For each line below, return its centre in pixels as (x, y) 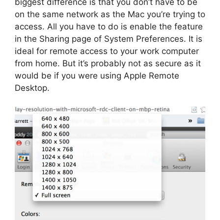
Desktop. (32, 88)
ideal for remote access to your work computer (107, 51)
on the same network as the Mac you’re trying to (110, 14)
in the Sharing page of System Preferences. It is (109, 39)
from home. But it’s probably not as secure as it (108, 63)
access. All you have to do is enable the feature (109, 26)
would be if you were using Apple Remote (97, 75)
